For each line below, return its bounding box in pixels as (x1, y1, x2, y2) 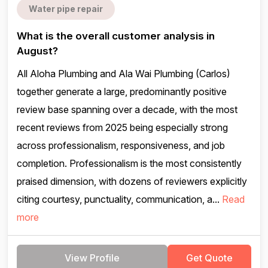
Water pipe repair (29, 4, 103, 14)
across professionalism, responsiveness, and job (17, 139, 225, 151)
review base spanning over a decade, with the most (17, 103, 237, 115)
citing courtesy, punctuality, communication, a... (17, 193, 222, 205)
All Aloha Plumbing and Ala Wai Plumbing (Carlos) (17, 68, 230, 80)
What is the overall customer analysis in (17, 30, 215, 42)
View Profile (65, 252, 120, 264)
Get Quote (186, 252, 233, 264)
